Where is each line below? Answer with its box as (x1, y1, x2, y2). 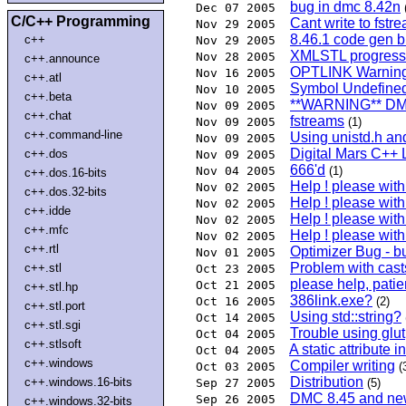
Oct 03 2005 (196, 360, 275, 374)
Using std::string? (290, 309, 401, 325)
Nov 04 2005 (196, 164, 275, 179)
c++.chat (24, 108, 72, 122)
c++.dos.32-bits (24, 184, 108, 198)
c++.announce (24, 51, 101, 65)
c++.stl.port (24, 298, 86, 313)
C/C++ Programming (11, 13, 150, 29)
